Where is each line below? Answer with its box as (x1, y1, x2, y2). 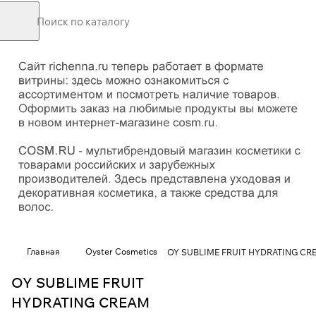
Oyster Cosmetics (85, 246, 157, 257)
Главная (27, 246, 60, 257)
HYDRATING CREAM (11, 293, 150, 311)
